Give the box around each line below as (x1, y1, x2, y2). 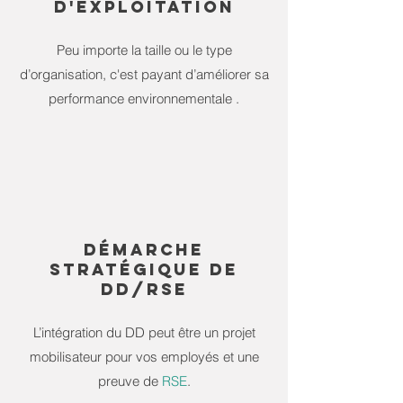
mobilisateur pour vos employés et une (29, 348, 259, 365)
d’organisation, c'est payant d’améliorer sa (19, 66, 269, 83)
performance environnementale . (49, 90, 239, 107)
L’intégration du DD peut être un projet (32, 324, 255, 341)
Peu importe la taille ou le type (56, 41, 232, 58)
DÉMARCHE (84, 239, 204, 260)
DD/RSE (100, 279, 188, 300)
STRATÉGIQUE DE (49, 259, 238, 280)
